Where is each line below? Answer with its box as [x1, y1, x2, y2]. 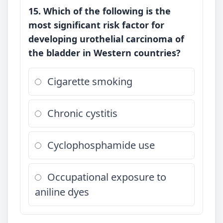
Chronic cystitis [47, 107, 117, 120]
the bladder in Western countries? [28, 47, 181, 59]
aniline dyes [35, 185, 89, 199]
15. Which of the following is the [28, 5, 171, 17]
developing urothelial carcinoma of [28, 33, 184, 45]
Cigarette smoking [47, 75, 132, 88]
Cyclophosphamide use [47, 138, 155, 152]
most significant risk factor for [28, 19, 164, 31]
